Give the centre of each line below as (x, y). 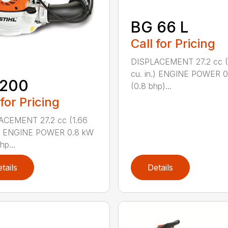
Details (160, 168)
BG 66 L (159, 27)
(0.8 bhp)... (151, 86)
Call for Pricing (173, 43)
